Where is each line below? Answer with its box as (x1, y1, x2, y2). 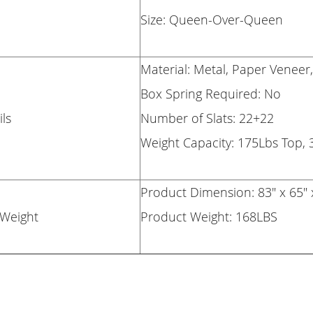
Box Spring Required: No (140, 85, 282, 102)
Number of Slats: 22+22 (140, 109, 275, 126)
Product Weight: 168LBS (140, 208, 278, 225)
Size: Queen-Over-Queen (140, 10, 284, 28)
